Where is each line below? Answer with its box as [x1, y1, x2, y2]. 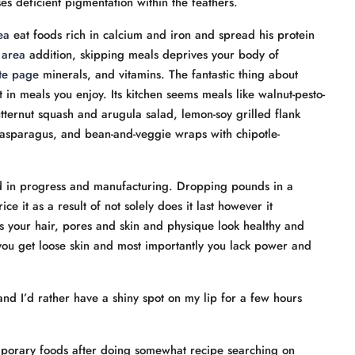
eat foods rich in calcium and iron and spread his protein [10, 26, 315, 44]
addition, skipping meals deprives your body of [25, 46, 279, 63]
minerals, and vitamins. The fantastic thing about [39, 66, 298, 83]
